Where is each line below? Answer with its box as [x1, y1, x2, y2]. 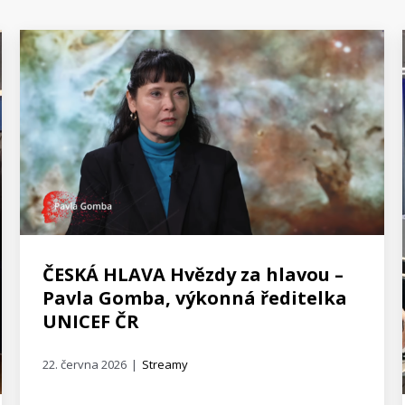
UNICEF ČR [42, 309, 139, 334]
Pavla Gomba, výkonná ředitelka [42, 286, 347, 311]
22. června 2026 [42, 356, 127, 373]
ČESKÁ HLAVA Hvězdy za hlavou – [42, 262, 344, 287]
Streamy [141, 356, 188, 373]
